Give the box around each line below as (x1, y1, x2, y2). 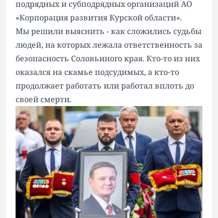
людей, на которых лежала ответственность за (16, 39, 202, 50)
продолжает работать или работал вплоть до (16, 80, 194, 91)
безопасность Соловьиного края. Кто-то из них (16, 53, 200, 64)
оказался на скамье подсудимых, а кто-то (16, 67, 179, 77)
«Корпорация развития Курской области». (16, 12, 182, 23)
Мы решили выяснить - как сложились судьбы (16, 26, 201, 36)
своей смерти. (16, 94, 72, 105)
